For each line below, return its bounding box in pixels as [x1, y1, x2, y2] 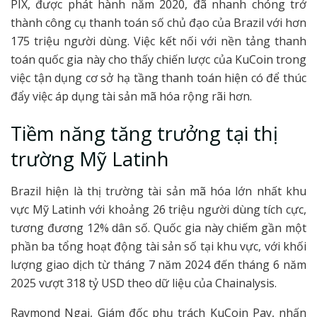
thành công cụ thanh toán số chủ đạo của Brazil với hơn [11, 14, 306, 30]
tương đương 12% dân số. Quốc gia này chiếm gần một [11, 219, 306, 236]
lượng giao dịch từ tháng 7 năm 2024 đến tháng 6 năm [11, 256, 306, 272]
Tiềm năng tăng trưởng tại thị [11, 120, 278, 147]
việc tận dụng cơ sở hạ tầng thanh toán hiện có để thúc [11, 69, 306, 86]
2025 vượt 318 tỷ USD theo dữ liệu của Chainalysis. [11, 275, 277, 291]
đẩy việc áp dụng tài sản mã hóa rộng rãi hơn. [11, 88, 252, 104]
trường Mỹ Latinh [11, 146, 169, 173]
